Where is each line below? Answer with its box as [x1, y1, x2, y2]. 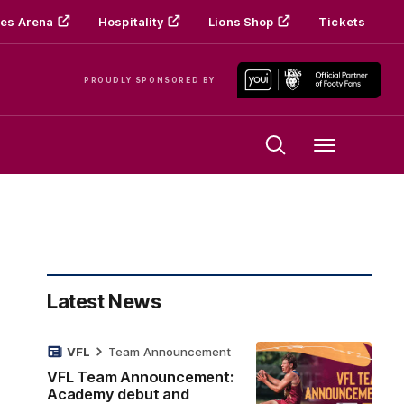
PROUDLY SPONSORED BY [84, 75, 216, 85]
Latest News [47, 289, 161, 313]
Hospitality [98, 14, 164, 29]
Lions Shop [208, 14, 274, 29]
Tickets [318, 14, 365, 29]
